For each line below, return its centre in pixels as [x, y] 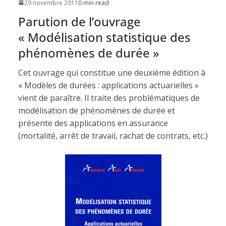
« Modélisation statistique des [104, 37]
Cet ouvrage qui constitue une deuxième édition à [112, 72]
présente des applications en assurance [93, 123]
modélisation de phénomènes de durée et [97, 110]
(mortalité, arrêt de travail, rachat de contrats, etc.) [113, 135]
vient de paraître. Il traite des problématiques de [109, 98]
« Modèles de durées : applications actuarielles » [108, 85]
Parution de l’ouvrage [79, 21]
